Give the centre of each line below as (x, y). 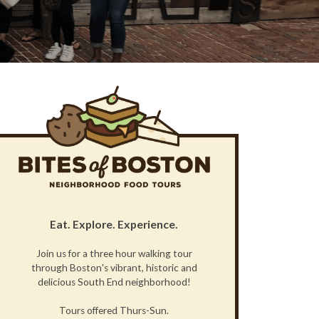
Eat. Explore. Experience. (114, 224)
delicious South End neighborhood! (114, 282)
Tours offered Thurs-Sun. (114, 310)
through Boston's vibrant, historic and (114, 268)
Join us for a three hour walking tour (114, 253)
